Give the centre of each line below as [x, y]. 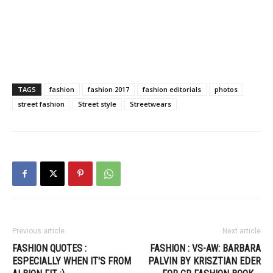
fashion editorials [172, 89]
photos [226, 89]
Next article [242, 231]
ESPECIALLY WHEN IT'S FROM [72, 261]
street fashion [41, 104]
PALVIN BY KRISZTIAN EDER [204, 261]
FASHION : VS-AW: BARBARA [205, 248]
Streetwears [151, 104]
